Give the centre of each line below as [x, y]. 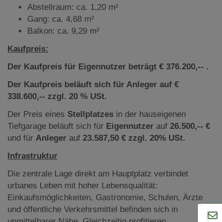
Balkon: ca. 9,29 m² [63, 31]
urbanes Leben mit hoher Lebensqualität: [83, 185]
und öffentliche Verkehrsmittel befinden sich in [93, 209]
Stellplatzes [92, 114]
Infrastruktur [32, 156]
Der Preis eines [37, 114]
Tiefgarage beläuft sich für [57, 126]
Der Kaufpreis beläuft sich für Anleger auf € [93, 84]
